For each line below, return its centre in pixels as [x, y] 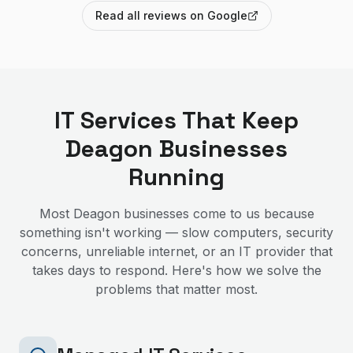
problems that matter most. [176, 289]
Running [176, 177]
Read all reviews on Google [171, 15]
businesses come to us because [217, 214]
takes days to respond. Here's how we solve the [176, 270]
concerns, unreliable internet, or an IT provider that [176, 251]
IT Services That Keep [176, 120]
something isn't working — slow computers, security [176, 232]
